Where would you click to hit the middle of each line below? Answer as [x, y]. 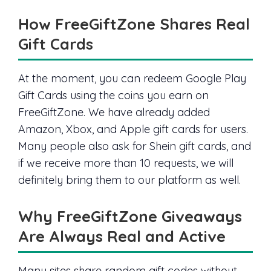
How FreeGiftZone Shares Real [134, 24]
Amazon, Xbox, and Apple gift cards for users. [133, 129]
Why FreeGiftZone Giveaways [130, 216]
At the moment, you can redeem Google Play [132, 79]
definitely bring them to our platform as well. [129, 180]
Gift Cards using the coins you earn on [113, 96]
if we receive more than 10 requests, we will [126, 163]
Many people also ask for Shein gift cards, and [135, 146]
